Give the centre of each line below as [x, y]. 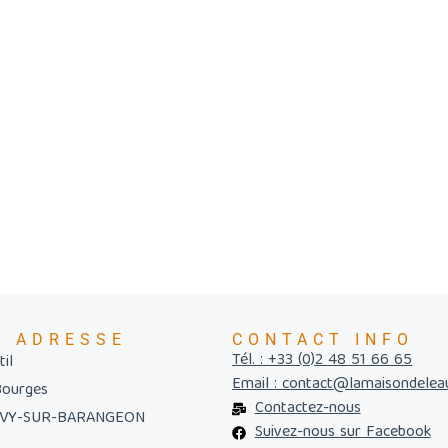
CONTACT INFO [323, 339]
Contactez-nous [307, 408]
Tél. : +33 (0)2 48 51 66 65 [322, 360]
